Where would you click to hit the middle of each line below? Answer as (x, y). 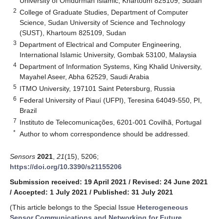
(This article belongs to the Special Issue (73, 207)
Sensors (22, 156)
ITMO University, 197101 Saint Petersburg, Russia (98, 88)
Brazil (28, 110)
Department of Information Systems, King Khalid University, (111, 66)
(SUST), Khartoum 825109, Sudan (73, 33)
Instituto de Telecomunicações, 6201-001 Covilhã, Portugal (111, 122)
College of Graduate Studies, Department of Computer (104, 12)
